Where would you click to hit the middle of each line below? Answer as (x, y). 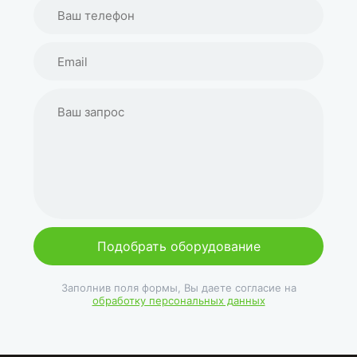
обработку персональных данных (178, 300)
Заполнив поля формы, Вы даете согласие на (178, 288)
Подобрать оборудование (178, 246)
